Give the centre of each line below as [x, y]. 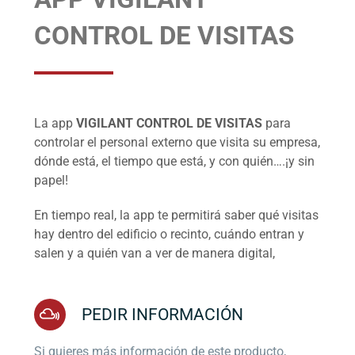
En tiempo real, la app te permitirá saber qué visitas [176, 215]
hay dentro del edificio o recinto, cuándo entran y [169, 234]
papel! [51, 180]
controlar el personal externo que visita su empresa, [177, 142]
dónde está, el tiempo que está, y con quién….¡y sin [174, 161]
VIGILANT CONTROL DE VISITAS [167, 123]
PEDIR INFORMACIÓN [162, 314]
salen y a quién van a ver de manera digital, [154, 253]
